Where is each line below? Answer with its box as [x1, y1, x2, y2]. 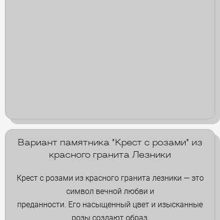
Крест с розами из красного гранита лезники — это [16, 173, 204, 183]
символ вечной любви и [66, 186, 154, 196]
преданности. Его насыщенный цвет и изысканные [17, 199, 203, 209]
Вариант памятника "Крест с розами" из [18, 138, 202, 148]
